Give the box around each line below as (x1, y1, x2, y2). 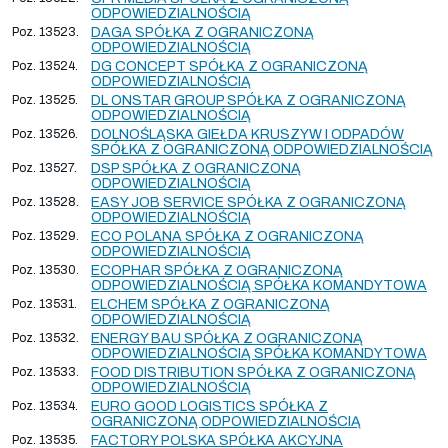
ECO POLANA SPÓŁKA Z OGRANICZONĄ (91, 228, 364, 244)
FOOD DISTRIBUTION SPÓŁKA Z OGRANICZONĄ (91, 364, 416, 380)
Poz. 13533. (12, 364, 79, 379)
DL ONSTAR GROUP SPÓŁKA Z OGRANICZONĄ (91, 92, 406, 108)
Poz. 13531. (12, 296, 77, 311)
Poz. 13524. (12, 58, 78, 73)
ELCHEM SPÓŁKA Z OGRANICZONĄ (91, 296, 330, 312)
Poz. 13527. (12, 160, 77, 175)
